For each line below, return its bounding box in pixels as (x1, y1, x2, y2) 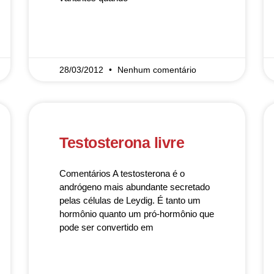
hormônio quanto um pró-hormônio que (59, 209, 215, 219)
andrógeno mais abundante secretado (59, 182, 210, 192)
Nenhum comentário (117, 65, 197, 75)
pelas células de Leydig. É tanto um (59, 195, 201, 206)
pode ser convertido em (59, 222, 154, 232)
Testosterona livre (59, 134, 185, 151)
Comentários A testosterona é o (59, 168, 185, 179)
